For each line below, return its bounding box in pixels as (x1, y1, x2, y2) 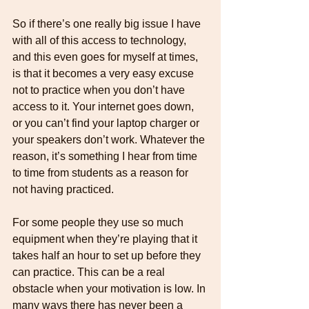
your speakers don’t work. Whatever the (12, 133, 208, 146)
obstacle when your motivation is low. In (12, 282, 208, 295)
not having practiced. (12, 183, 114, 195)
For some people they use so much (12, 216, 186, 228)
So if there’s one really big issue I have (12, 17, 203, 30)
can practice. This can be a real (12, 266, 168, 278)
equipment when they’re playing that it (12, 232, 200, 245)
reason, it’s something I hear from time (12, 150, 200, 162)
